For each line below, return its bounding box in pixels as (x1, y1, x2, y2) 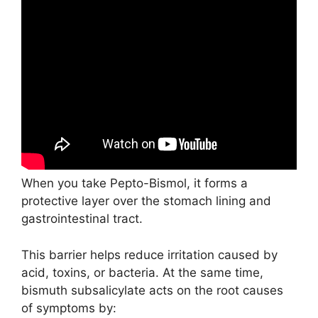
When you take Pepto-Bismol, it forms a (21, 176, 248, 191)
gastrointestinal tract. (21, 212, 143, 226)
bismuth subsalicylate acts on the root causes (21, 283, 283, 297)
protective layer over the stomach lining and (21, 194, 271, 209)
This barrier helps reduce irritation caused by (21, 247, 278, 262)
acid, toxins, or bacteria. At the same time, (21, 265, 263, 280)
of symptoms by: (21, 300, 116, 315)
